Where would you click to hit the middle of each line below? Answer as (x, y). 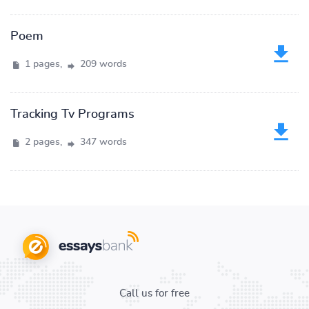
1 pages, (43, 64)
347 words (102, 142)
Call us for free (154, 293)
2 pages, (43, 142)
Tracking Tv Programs (72, 114)
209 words (102, 64)
